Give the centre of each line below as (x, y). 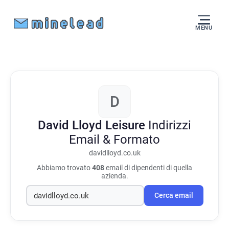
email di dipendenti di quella (148, 168)
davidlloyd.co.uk (114, 153)
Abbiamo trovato (64, 168)
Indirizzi (170, 125)
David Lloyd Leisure (93, 125)
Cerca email (174, 196)
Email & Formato (114, 140)
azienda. (114, 176)
